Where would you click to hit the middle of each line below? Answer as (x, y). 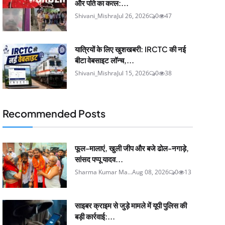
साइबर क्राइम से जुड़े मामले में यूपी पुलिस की (131, 205)
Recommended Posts (54, 113)
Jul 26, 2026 (133, 16)
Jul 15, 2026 (133, 73)
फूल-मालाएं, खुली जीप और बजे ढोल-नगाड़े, (132, 148)
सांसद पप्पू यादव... (99, 159)
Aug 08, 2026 (150, 172)
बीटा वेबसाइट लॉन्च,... (104, 60)
